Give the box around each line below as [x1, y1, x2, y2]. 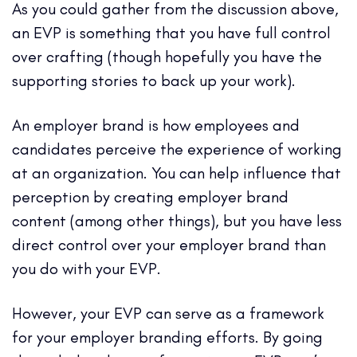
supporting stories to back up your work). [12, 70, 300, 90]
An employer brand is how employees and [12, 115, 300, 135]
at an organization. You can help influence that [12, 163, 341, 182]
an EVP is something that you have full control [12, 22, 331, 42]
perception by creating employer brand [12, 186, 288, 206]
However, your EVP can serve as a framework [12, 303, 324, 323]
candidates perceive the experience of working [12, 139, 342, 159]
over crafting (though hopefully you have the [12, 46, 322, 66]
